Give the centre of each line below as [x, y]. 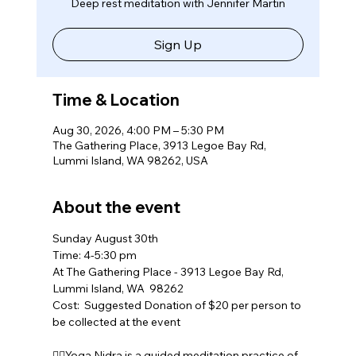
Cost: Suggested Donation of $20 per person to [178, 305]
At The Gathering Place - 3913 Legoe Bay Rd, [169, 271]
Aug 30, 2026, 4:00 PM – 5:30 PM [138, 130]
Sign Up [178, 44]
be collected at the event [116, 321]
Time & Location [116, 99]
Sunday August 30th [105, 238]
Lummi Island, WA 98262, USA [130, 160]
